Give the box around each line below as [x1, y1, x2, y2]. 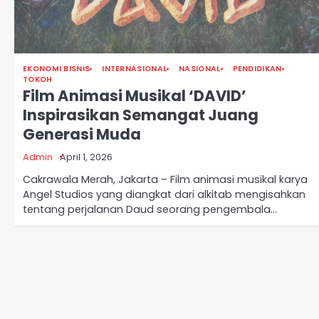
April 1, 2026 [60, 151, 113, 164]
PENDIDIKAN [232, 63, 282, 75]
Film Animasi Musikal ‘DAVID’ [23, 85, 246, 107]
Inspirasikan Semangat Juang [23, 105, 258, 126]
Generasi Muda [23, 124, 141, 145]
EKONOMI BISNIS [23, 63, 90, 75]
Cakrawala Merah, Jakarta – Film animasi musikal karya [23, 172, 308, 187]
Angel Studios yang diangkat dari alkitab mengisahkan [23, 187, 305, 202]
